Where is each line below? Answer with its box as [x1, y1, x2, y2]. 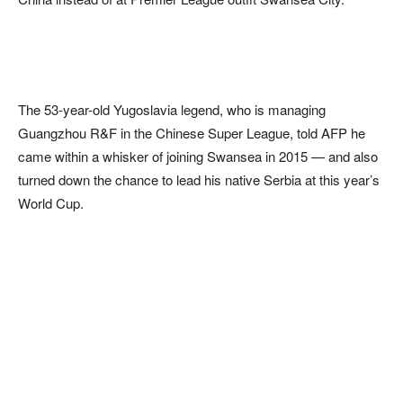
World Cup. [18, 193, 84, 212]
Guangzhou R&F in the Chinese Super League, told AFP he [18, 122, 365, 142]
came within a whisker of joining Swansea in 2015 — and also [18, 146, 378, 166]
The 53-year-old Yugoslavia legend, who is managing [18, 99, 326, 119]
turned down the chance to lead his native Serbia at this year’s [18, 169, 380, 189]
